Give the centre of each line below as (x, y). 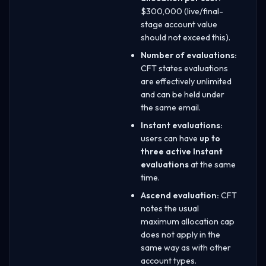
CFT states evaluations (184, 68)
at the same (212, 164)
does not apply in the (180, 234)
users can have (170, 138)
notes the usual (170, 208)
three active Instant (182, 151)
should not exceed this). (186, 37)
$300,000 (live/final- (182, 11)
